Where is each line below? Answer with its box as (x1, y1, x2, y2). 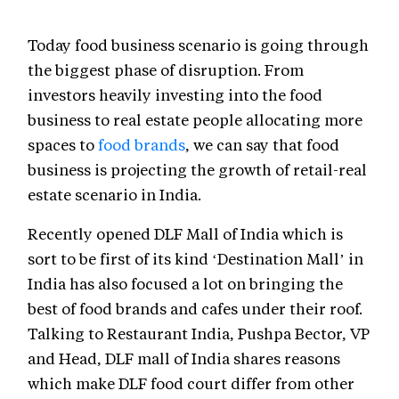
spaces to (28, 134, 98, 155)
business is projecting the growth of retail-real (28, 159, 367, 180)
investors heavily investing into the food (28, 85, 322, 105)
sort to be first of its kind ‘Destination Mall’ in (28, 248, 363, 269)
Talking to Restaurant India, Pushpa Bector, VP (28, 323, 370, 344)
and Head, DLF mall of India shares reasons (28, 348, 340, 369)
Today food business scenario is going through (28, 35, 369, 55)
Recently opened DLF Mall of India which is (28, 224, 343, 244)
